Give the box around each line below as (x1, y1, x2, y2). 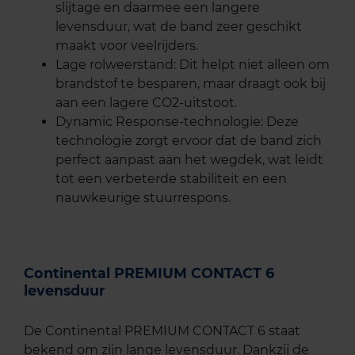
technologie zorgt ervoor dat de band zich (55, 132, 322, 148)
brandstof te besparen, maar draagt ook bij (55, 75, 326, 91)
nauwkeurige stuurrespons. (55, 189, 231, 205)
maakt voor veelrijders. (55, 37, 198, 53)
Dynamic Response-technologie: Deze (55, 113, 299, 129)
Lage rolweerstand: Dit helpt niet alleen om (55, 56, 330, 72)
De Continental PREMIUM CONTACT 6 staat (24, 323, 300, 339)
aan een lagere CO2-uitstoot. (55, 94, 237, 110)
